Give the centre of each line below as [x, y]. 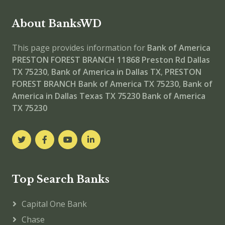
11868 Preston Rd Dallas [163, 60]
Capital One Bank [54, 204]
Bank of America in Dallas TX [106, 72]
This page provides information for [80, 47]
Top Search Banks [61, 179]
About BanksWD [57, 23]
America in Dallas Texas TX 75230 [76, 96]
